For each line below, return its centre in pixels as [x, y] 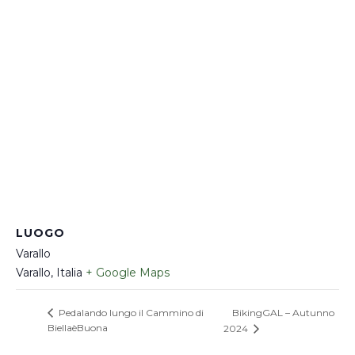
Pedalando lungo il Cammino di [130, 313]
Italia [69, 273]
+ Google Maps [128, 273]
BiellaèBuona [78, 328]
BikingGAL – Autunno [284, 313]
